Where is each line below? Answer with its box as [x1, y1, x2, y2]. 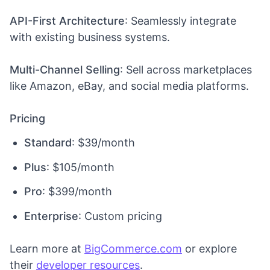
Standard [24, 136, 72, 149]
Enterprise [24, 209, 78, 222]
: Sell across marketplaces [120, 63, 252, 76]
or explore [182, 242, 237, 255]
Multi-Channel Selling [10, 63, 120, 76]
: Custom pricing [78, 209, 162, 222]
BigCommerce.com [84, 242, 182, 255]
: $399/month [42, 185, 112, 198]
